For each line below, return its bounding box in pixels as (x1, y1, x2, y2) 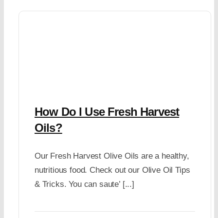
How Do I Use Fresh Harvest (34, 105, 180, 118)
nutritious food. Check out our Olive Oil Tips (34, 165, 190, 175)
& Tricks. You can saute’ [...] (34, 180, 134, 189)
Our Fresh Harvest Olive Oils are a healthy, (34, 151, 189, 161)
